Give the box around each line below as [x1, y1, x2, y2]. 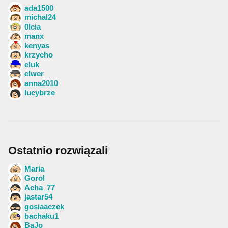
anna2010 [24, 78, 58, 88]
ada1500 [24, 3, 53, 12]
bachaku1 [24, 211, 59, 220]
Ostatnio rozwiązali [8, 144, 108, 157]
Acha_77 [24, 183, 55, 192]
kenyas [24, 41, 49, 50]
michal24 [24, 13, 56, 22]
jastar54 [24, 192, 52, 202]
